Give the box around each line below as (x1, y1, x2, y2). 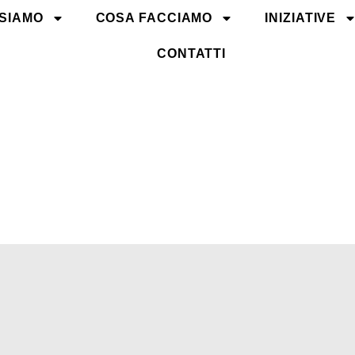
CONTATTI (156, 47, 227, 60)
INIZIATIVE (265, 11, 337, 25)
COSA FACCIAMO (95, 11, 213, 25)
